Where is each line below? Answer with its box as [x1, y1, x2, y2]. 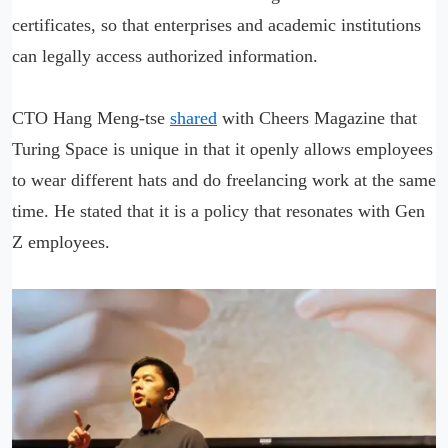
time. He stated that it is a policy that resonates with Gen [12, 201, 425, 222]
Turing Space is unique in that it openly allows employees [12, 139, 433, 160]
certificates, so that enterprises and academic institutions [12, 15, 421, 36]
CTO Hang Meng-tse [12, 108, 170, 129]
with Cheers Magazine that [217, 108, 417, 129]
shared [170, 108, 217, 129]
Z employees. [12, 232, 110, 253]
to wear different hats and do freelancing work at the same [12, 170, 436, 191]
